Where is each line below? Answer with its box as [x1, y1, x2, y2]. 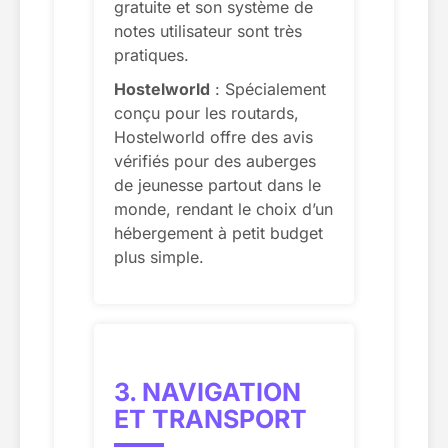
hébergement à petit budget [114, 222, 323, 243]
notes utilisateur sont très [114, 20, 302, 41]
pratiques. [114, 44, 189, 65]
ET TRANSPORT [114, 403, 307, 434]
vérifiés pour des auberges [114, 150, 316, 171]
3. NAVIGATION [114, 376, 301, 407]
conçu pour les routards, [114, 102, 299, 123]
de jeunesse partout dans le [114, 174, 321, 195]
